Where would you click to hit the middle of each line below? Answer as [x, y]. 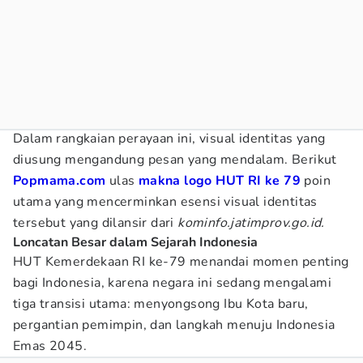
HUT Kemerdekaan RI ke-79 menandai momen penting [181, 262]
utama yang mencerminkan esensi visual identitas [165, 202]
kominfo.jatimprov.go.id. [253, 223]
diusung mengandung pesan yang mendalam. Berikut [175, 160]
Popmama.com [61, 181]
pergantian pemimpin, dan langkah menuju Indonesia [174, 325]
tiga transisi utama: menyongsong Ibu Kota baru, [161, 304]
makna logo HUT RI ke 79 [220, 181]
